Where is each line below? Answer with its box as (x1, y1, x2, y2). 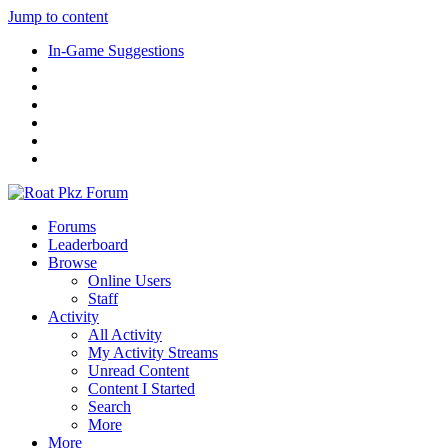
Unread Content (88, 362, 189, 379)
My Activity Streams (88, 344, 218, 361)
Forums (48, 218, 96, 235)
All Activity (88, 326, 162, 343)
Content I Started (88, 380, 195, 397)
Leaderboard (48, 236, 128, 253)
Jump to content (8, 8, 108, 25)
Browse (48, 254, 97, 271)
